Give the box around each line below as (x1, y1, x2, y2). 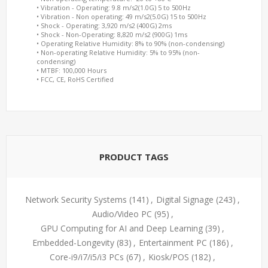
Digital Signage (156, 194, 214, 205)
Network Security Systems (25, 194, 127, 205)
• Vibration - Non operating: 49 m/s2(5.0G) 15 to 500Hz (36, 12, 206, 21)
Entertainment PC (138, 237, 207, 248)
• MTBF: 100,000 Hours (36, 66, 106, 75)
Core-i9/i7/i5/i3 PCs (50, 251, 124, 263)
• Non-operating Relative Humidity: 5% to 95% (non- (36, 48, 200, 57)
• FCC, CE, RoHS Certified (36, 75, 114, 84)
